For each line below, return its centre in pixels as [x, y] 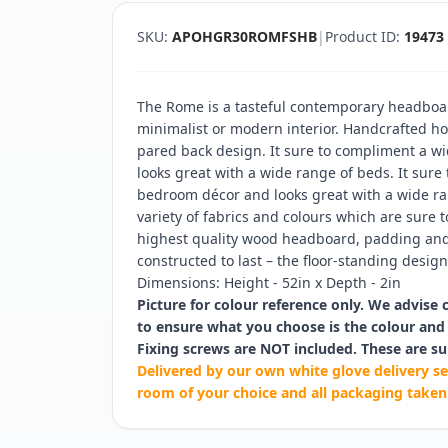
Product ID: [364, 36]
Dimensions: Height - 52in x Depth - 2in [269, 282]
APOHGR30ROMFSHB [244, 36]
